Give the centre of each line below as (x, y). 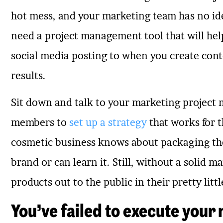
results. (28, 75)
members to (40, 123)
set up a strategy (108, 123)
